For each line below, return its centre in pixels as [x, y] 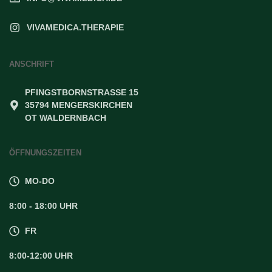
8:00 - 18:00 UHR [43, 206]
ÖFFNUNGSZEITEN [45, 153]
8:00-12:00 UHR [41, 256]
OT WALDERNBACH [66, 118]
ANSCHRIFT [32, 64]
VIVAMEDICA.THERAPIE [75, 28]
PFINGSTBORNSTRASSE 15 [80, 93]
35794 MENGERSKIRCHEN [79, 105]
